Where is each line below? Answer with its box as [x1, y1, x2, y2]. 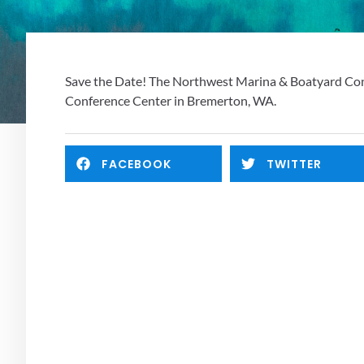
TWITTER [266, 155, 322, 172]
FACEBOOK [102, 155, 171, 172]
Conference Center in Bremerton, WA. [65, 92, 279, 108]
